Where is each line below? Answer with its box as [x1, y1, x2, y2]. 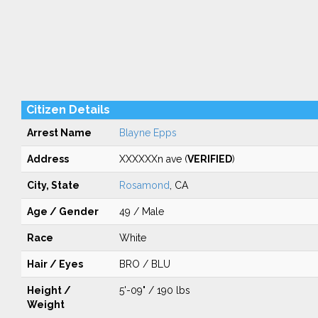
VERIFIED [187, 153, 232, 165]
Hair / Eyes [26, 258, 83, 270]
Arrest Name [26, 127, 92, 138]
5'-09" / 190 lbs [119, 285, 190, 296]
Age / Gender [26, 206, 99, 217]
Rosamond [119, 180, 170, 191]
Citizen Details [26, 103, 110, 116]
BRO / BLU [119, 258, 170, 270]
